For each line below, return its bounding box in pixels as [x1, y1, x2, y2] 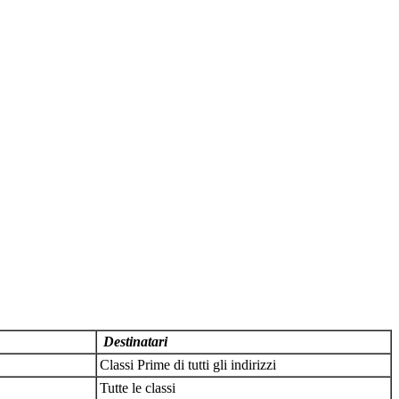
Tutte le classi [100, 380, 179, 396]
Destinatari [103, 334, 167, 350]
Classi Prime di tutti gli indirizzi [100, 357, 280, 373]
